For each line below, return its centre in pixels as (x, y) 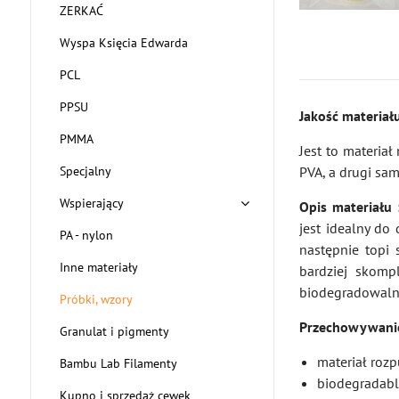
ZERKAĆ (81, 11)
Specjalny (85, 171)
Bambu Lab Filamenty (118, 363)
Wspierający (91, 203)
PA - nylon (86, 235)
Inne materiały (98, 267)
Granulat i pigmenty (114, 331)
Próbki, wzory (96, 299)
